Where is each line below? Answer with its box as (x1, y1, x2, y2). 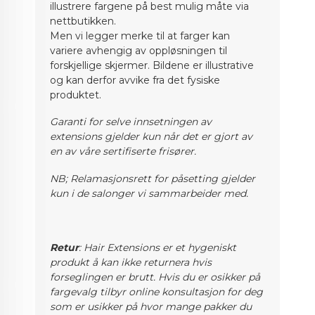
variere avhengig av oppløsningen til (50, 44, 228, 57)
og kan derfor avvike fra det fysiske (50, 73, 221, 86)
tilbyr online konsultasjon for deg (100, 285, 264, 298)
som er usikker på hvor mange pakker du (50, 300, 252, 313)
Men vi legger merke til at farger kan (50, 29, 231, 42)
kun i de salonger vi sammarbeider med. (50, 186, 249, 200)
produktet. (50, 88, 102, 101)
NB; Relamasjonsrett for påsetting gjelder (50, 172, 256, 185)
